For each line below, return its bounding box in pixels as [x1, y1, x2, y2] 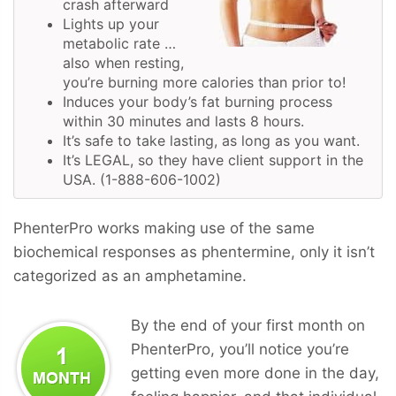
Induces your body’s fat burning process [63, 92, 332, 110]
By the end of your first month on [131, 316, 365, 334]
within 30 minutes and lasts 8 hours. [63, 111, 304, 130]
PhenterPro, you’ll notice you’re [131, 339, 349, 358]
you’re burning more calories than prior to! [63, 72, 346, 91]
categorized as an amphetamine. [13, 266, 247, 285]
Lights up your [63, 14, 159, 33]
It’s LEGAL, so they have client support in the [63, 150, 363, 169]
